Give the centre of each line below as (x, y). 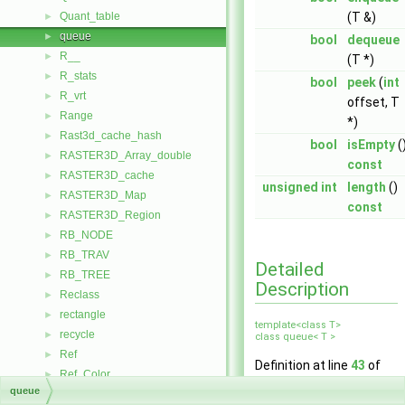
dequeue (373, 40)
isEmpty (371, 145)
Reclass (80, 295)
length (367, 187)
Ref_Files (83, 394)
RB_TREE (85, 275)
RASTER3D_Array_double (126, 155)
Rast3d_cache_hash (111, 136)
